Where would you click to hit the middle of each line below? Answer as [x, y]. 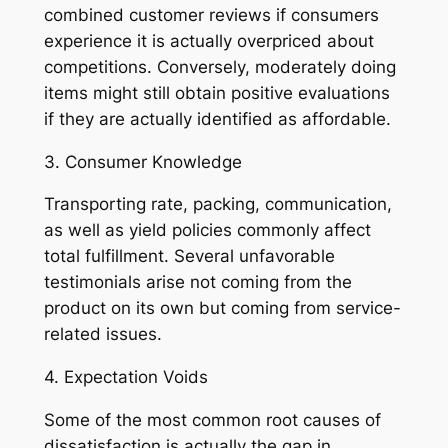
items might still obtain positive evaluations [216, 92]
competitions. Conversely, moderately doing [219, 66]
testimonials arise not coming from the [197, 282]
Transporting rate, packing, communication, [217, 204]
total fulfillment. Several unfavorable [189, 256]
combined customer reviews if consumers [211, 14]
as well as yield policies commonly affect [207, 230]
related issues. [102, 334]
